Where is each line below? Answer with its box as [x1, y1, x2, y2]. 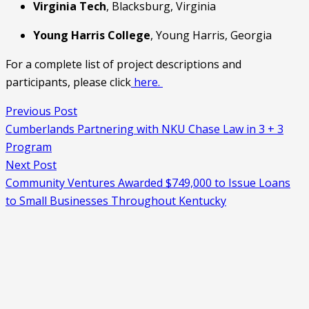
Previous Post [6, 103, 77, 119]
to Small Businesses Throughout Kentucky [6, 193, 226, 208]
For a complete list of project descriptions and [6, 57, 241, 72]
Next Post [6, 157, 57, 172]
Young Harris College [33, 28, 150, 43]
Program [6, 139, 52, 154]
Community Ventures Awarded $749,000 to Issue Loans [6, 175, 290, 190]
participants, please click [6, 74, 131, 90]
